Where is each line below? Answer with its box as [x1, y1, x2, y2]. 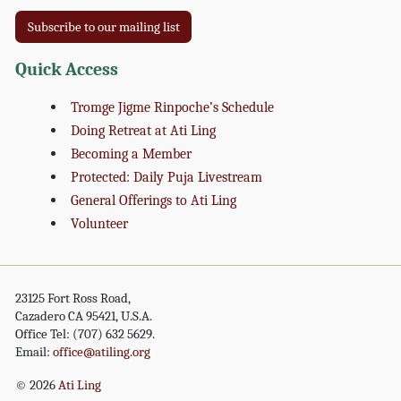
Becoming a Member [71, 144, 192, 162]
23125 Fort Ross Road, [15, 289, 132, 306]
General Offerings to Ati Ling [71, 191, 237, 209]
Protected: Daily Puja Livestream [71, 167, 263, 185]
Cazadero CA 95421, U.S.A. [15, 307, 153, 324]
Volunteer [71, 214, 129, 232]
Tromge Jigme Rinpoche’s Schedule [71, 98, 275, 115]
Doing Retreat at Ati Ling [71, 121, 217, 139]
